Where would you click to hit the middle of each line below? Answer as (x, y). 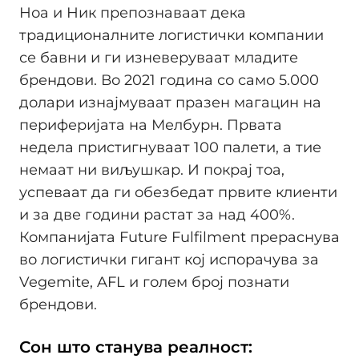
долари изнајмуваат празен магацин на (170, 102)
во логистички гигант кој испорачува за (169, 259)
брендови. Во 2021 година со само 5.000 (169, 80)
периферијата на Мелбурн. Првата (151, 125)
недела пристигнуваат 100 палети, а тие (170, 147)
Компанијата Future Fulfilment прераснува (179, 237)
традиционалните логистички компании (171, 35)
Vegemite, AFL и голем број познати (154, 282)
